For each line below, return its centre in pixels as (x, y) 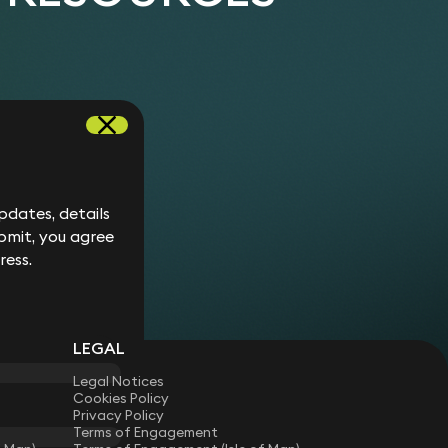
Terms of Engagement (146, 431)
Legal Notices (119, 380)
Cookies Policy (121, 397)
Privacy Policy (119, 414)
